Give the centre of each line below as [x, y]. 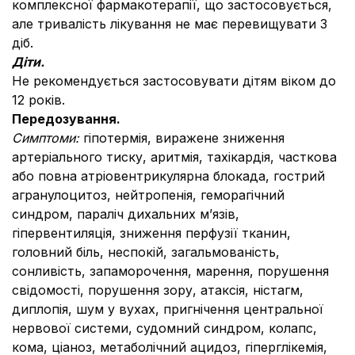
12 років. [38, 100]
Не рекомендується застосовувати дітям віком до [174, 81]
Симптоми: [48, 138]
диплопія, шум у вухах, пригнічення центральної [168, 309]
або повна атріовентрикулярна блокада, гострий [168, 176]
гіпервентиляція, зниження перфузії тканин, [151, 233]
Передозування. [66, 119]
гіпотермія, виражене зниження [184, 138]
